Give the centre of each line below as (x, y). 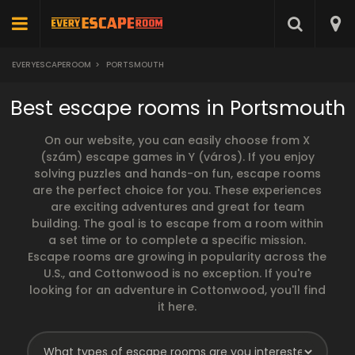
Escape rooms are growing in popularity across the (177, 257)
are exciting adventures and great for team (177, 207)
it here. (177, 307)
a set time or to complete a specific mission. (177, 240)
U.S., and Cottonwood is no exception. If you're (177, 273)
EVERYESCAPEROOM (52, 65)
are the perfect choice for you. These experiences (177, 190)
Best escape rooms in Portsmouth (177, 108)
